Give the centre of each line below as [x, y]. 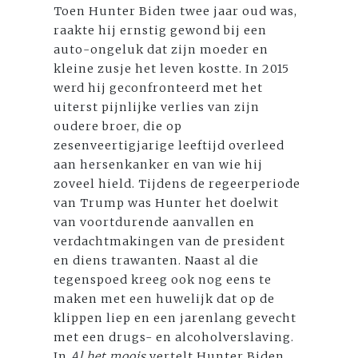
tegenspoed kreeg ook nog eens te [163, 279]
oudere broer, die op [118, 126]
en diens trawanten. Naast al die [157, 260]
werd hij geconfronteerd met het [159, 88]
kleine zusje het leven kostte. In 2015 [172, 68]
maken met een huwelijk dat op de [165, 298]
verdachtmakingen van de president [170, 241]
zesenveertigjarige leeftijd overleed [169, 145]
